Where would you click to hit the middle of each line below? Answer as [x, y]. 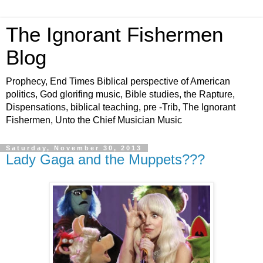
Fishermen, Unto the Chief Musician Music [94, 120]
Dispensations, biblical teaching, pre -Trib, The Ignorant [121, 107]
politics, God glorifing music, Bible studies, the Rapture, [120, 94]
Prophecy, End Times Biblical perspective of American [118, 81]
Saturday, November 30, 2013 [74, 148]
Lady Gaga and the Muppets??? [105, 159]
